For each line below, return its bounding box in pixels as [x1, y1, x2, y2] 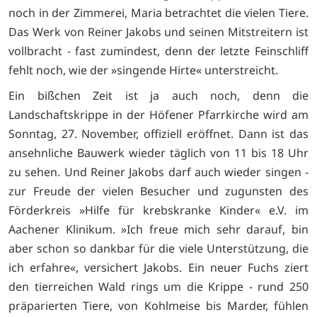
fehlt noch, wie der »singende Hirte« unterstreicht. [8, 62, 278, 78]
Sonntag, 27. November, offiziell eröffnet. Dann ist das [8, 125, 309, 142]
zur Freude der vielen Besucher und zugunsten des [8, 183, 309, 199]
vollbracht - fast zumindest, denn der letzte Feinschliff [8, 42, 309, 59]
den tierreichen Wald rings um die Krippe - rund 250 [8, 278, 309, 294]
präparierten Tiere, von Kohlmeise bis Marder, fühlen [8, 297, 309, 313]
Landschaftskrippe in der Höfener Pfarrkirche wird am [8, 106, 309, 122]
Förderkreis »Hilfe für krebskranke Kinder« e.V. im [8, 202, 309, 218]
